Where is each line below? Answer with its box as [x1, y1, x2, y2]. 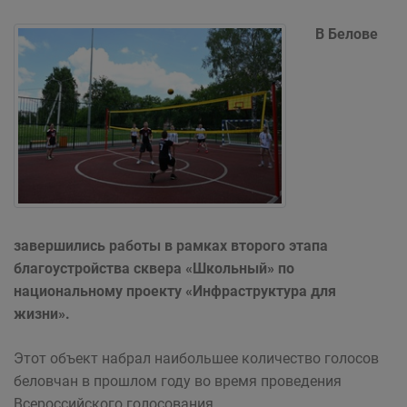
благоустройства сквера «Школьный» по [14, 260, 294, 277]
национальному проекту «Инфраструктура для [14, 283, 336, 300]
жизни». [14, 305, 70, 323]
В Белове [315, 25, 378, 43]
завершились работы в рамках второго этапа [14, 237, 328, 254]
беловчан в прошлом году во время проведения [14, 372, 342, 390]
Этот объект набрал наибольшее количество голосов [14, 350, 379, 367]
